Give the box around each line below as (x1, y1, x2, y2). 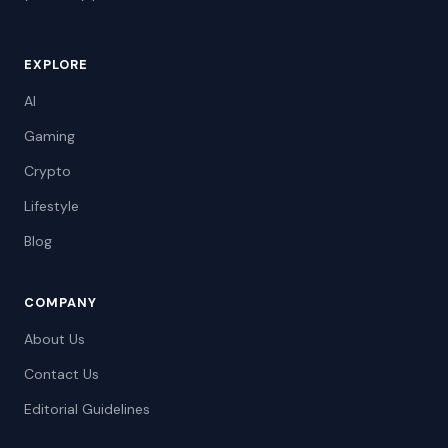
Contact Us (24, 365, 99, 384)
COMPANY (24, 294, 98, 312)
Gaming (24, 127, 75, 146)
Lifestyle (24, 197, 79, 216)
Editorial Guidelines (24, 400, 150, 419)
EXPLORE (24, 56, 89, 74)
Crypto (24, 162, 71, 181)
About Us (24, 330, 85, 349)
